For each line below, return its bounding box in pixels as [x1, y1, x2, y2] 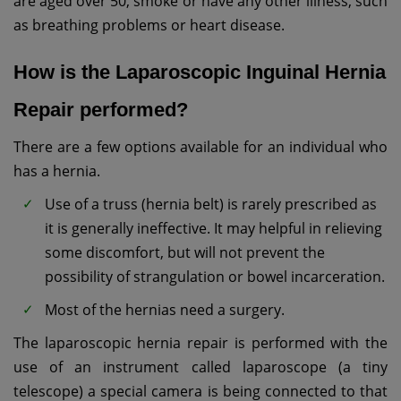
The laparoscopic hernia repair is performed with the [13, 333, 388, 354]
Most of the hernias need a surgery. [45, 300, 285, 320]
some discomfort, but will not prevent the [45, 243, 325, 263]
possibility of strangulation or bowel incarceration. [45, 267, 385, 287]
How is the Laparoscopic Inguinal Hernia [13, 60, 386, 83]
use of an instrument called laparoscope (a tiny [13, 357, 388, 378]
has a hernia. [13, 160, 100, 181]
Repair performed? [13, 98, 188, 121]
